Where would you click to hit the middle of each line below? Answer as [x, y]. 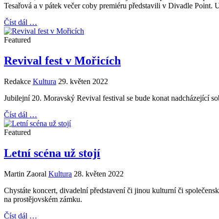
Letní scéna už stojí [52, 153]
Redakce [17, 82]
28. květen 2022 [99, 174]
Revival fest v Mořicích [62, 61]
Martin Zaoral [25, 174]
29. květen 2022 [83, 82]
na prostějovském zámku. [43, 199]
